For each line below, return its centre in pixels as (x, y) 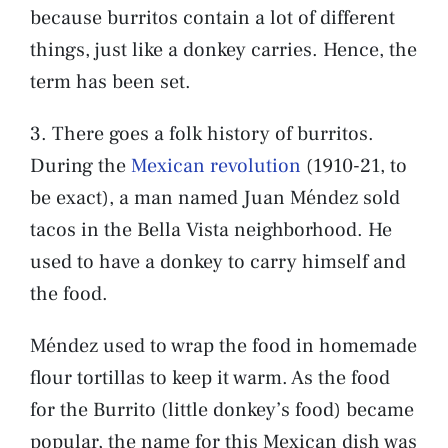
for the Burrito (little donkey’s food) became (222, 409)
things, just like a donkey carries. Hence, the (223, 49)
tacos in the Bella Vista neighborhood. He (211, 229)
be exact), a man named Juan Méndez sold (215, 197)
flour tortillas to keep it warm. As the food (210, 377)
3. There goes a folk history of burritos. (202, 133)
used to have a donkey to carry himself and (218, 261)
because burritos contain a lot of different (212, 17)
